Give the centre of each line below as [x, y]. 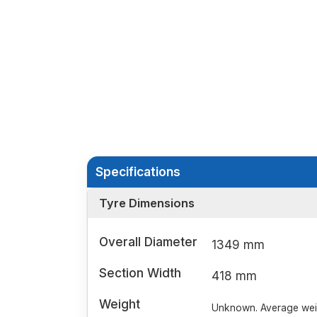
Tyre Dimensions [147, 203]
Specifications [138, 172]
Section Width [140, 273]
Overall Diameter [148, 242]
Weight [120, 304]
